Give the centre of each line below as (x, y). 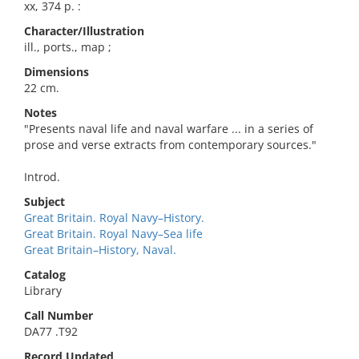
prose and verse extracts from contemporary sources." (170, 145)
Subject (44, 202)
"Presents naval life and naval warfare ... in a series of (169, 129)
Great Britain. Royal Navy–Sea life (113, 234)
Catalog (45, 274)
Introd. (42, 177)
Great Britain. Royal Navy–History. (114, 218)
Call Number (58, 315)
